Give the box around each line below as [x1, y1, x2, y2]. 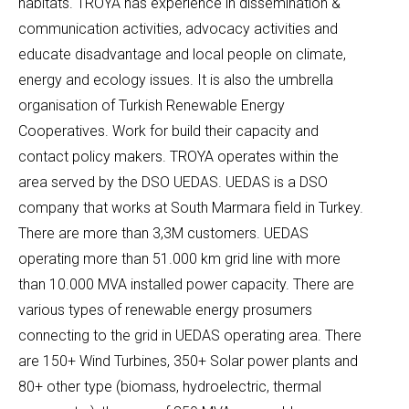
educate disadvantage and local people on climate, [18, 45, 346, 63]
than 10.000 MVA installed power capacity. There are [18, 275, 354, 293]
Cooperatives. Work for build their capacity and [18, 121, 319, 140]
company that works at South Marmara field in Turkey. [18, 198, 363, 216]
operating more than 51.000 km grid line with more [18, 249, 341, 267]
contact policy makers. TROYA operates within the [18, 147, 339, 165]
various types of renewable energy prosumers [18, 300, 312, 319]
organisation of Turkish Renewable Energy [18, 96, 285, 114]
